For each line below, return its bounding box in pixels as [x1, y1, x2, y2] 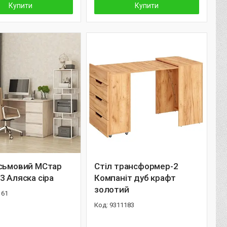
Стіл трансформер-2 [94, 161, 178, 171]
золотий [94, 184, 129, 195]
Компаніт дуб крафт [94, 173, 176, 183]
